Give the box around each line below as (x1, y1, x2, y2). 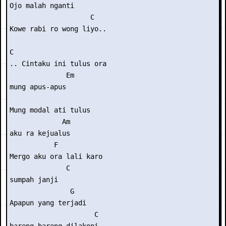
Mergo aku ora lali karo (10, 152, 102, 160)
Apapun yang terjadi (10, 199, 86, 207)
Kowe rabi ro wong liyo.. (10, 25, 106, 33)
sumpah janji (10, 176, 58, 184)
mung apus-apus (10, 83, 66, 91)
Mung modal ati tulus (10, 106, 90, 114)
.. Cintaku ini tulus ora (10, 60, 106, 68)
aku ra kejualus (10, 129, 70, 137)
